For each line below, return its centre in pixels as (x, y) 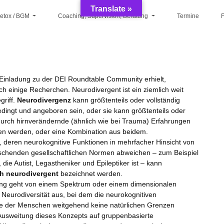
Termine (188, 16)
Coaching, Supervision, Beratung (104, 16)
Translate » (111, 9)
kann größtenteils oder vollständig (126, 100)
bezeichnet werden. (91, 173)
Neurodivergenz (44, 100)
